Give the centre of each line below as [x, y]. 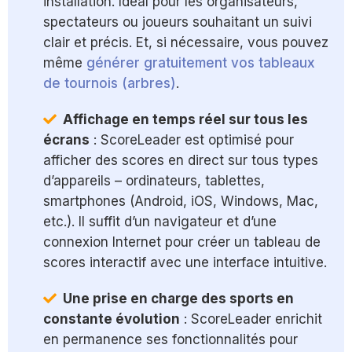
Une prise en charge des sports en [178, 299]
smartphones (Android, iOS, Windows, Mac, [181, 202]
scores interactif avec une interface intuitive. [185, 263]
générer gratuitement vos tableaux [201, 63]
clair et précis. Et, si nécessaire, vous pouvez [186, 43]
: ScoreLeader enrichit [251, 319]
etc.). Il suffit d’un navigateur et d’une [160, 222]
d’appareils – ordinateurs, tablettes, [154, 181]
